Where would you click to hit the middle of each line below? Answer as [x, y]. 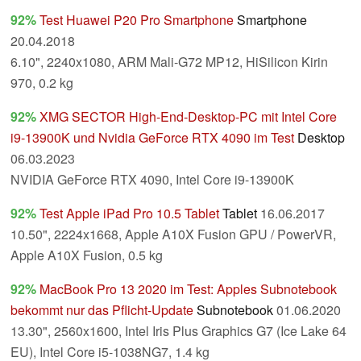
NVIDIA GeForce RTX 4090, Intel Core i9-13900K [152, 180]
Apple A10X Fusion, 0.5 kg [87, 255]
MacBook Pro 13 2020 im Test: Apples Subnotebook [188, 289]
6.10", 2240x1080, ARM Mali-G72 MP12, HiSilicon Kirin [169, 62]
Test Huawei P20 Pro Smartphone [137, 20]
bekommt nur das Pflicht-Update [102, 310]
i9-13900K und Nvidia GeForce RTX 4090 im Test [152, 138]
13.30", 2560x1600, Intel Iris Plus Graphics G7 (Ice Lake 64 [178, 331]
